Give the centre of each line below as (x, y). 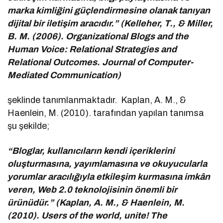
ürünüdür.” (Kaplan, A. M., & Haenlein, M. (96, 202)
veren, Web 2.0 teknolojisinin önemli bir (93, 189)
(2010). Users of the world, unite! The (88, 215)
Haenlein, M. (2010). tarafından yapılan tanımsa (106, 113)
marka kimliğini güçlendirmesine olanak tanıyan (109, 10)
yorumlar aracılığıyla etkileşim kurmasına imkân (109, 176)
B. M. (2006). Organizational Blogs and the (98, 36)
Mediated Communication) (64, 75)
